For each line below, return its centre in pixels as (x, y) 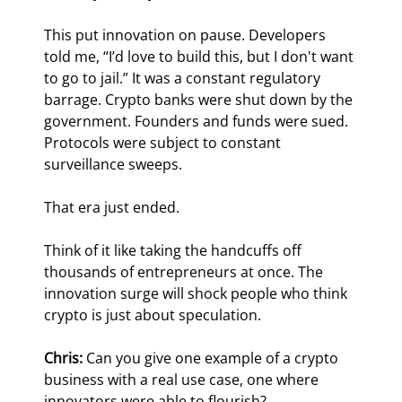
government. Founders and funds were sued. (198, 122)
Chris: (64, 358)
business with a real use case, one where (184, 380)
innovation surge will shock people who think (198, 294)
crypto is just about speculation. (153, 315)
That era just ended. (112, 208)
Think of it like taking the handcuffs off (175, 251)
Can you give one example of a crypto (213, 358)
